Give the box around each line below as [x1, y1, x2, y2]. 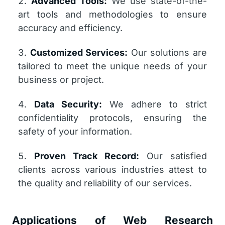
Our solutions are [128, 47, 207, 58]
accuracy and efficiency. [18, 23, 123, 33]
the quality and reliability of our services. [18, 178, 192, 188]
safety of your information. [18, 126, 132, 137]
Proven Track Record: [34, 151, 139, 161]
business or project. [18, 74, 104, 85]
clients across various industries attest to [18, 164, 207, 175]
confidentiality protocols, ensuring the [18, 113, 207, 123]
